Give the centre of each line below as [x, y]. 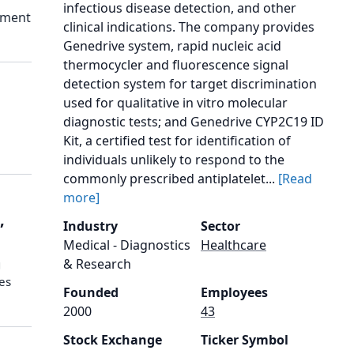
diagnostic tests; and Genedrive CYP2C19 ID [194, 122]
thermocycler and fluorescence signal [176, 65]
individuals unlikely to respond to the [174, 160]
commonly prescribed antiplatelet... [171, 179]
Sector [220, 226]
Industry [90, 226]
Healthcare [233, 245]
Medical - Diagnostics [127, 245]
